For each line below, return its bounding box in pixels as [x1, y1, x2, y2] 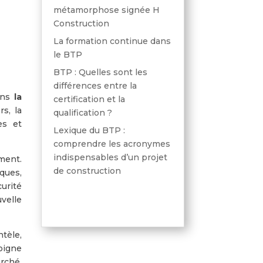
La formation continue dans [53, 35, 171, 46]
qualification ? [53, 107, 112, 118]
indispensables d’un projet [53, 151, 167, 163]
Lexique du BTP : [53, 124, 125, 136]
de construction [53, 165, 121, 176]
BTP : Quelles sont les [53, 66, 147, 77]
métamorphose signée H [53, 4, 160, 15]
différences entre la [53, 80, 137, 91]
